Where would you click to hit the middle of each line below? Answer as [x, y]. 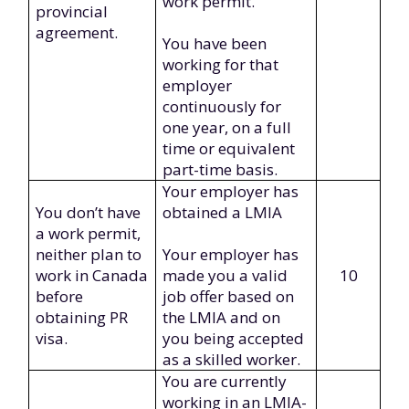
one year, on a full [227, 127]
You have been [215, 43]
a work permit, [89, 233]
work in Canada [92, 275]
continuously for [222, 106]
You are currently [225, 381]
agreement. [77, 32]
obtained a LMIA [223, 212]
